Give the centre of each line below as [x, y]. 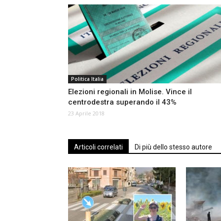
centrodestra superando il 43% [122, 102]
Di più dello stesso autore [173, 147]
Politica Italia [87, 79]
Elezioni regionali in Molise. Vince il [130, 92]
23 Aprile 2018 [86, 113]
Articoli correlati [98, 147]
